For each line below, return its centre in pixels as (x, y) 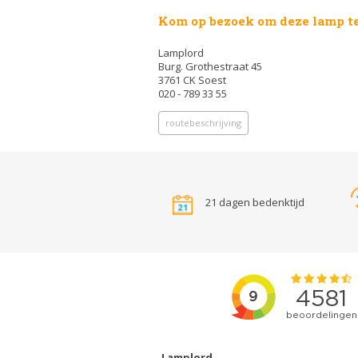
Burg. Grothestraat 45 (210, 67)
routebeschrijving (203, 123)
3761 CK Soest (192, 80)
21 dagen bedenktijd (255, 202)
